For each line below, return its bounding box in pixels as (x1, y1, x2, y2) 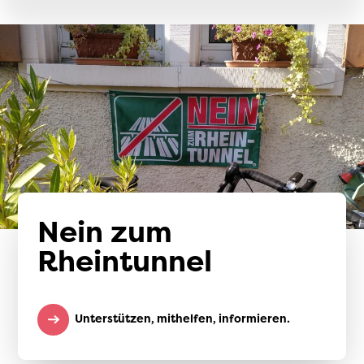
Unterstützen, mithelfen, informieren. (75, 310, 291, 327)
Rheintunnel (37, 240, 213, 281)
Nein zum (37, 210, 173, 252)
